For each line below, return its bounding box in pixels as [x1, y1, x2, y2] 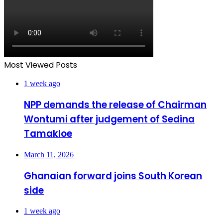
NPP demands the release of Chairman [24, 98, 207, 112]
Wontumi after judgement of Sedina [24, 112, 195, 126]
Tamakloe [24, 127, 72, 141]
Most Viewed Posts [4, 59, 77, 71]
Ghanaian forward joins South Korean [24, 169, 202, 183]
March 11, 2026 [24, 150, 74, 159]
